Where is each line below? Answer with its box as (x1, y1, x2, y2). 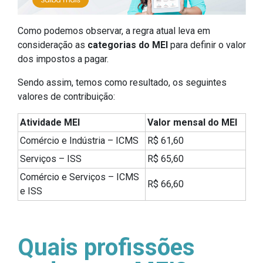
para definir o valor (168, 39, 246, 51)
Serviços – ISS (20, 153, 82, 165)
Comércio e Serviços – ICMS (20, 171, 139, 183)
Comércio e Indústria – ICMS (20, 135, 139, 147)
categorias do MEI (87, 39, 168, 51)
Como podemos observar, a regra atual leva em (18, 25, 210, 37)
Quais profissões (18, 234, 195, 262)
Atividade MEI (20, 117, 80, 129)
